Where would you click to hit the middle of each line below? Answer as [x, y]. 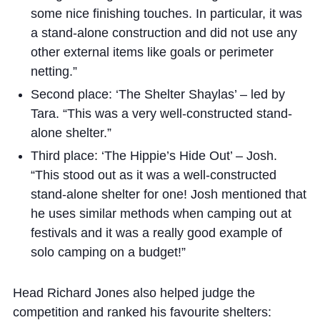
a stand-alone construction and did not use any [164, 33]
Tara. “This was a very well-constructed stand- [161, 114]
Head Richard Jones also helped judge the [134, 293]
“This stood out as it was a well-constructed [153, 175]
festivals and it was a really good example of [156, 233]
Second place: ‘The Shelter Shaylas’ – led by [157, 94]
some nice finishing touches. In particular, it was [166, 14]
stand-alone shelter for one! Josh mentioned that [168, 194]
